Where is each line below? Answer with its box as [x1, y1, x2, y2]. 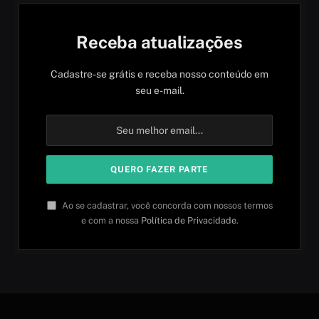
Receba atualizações [76, 31, 243, 52]
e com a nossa [80, 214, 141, 226]
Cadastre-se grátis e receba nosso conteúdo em [51, 68, 268, 80]
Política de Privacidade [140, 214, 236, 226]
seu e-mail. [135, 84, 184, 96]
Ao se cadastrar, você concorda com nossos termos [59, 199, 273, 211]
